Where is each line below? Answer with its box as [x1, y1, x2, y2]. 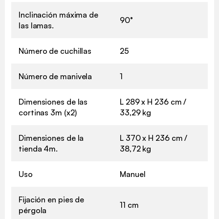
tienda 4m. [19, 144, 58, 154]
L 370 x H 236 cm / [120, 133, 188, 143]
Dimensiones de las [19, 97, 88, 107]
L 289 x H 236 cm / [120, 97, 187, 107]
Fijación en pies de [19, 195, 85, 205]
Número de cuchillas [19, 46, 92, 56]
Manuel [120, 169, 146, 179]
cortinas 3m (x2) [19, 108, 77, 118]
